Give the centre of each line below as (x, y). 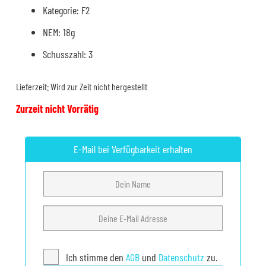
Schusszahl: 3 (68, 54)
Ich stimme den (95, 257)
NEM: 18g (59, 32)
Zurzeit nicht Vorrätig (57, 109)
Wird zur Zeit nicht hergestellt (99, 87)
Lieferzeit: (33, 87)
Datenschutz (182, 257)
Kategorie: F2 (66, 10)
